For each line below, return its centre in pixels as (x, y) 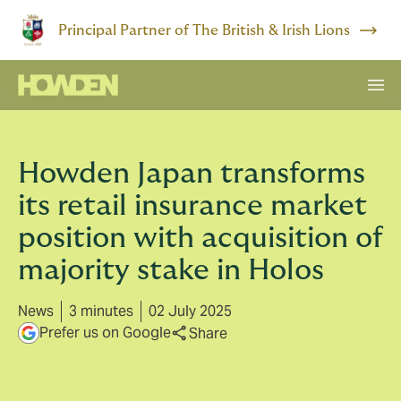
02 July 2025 (190, 311)
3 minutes (101, 311)
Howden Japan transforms (192, 174)
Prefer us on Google (105, 333)
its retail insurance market (192, 206)
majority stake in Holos (171, 270)
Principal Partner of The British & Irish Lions (205, 30)
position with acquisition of (200, 238)
